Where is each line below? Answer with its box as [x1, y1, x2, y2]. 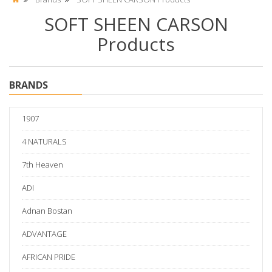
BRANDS [9, 78, 48, 92]
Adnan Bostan [22, 205, 72, 217]
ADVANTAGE [22, 228, 67, 240]
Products [97, 32, 175, 57]
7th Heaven [22, 159, 63, 171]
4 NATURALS [22, 136, 67, 148]
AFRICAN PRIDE [22, 251, 75, 263]
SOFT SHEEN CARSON [44, 12, 228, 37]
